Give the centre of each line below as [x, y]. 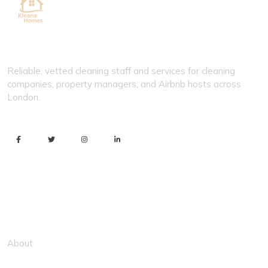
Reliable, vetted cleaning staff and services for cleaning [121, 71]
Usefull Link [42, 191]
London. [24, 97]
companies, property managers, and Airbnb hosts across [124, 84]
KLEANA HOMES [62, 37]
